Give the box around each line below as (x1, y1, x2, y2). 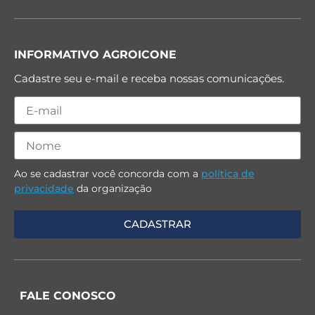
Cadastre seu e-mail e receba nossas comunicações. (14, 72, 284, 86)
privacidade (14, 182, 74, 195)
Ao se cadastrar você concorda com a (14, 167, 201, 181)
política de (201, 167, 255, 181)
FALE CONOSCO (20, 288, 117, 302)
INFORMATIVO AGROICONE (14, 48, 176, 62)
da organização (74, 182, 152, 195)
